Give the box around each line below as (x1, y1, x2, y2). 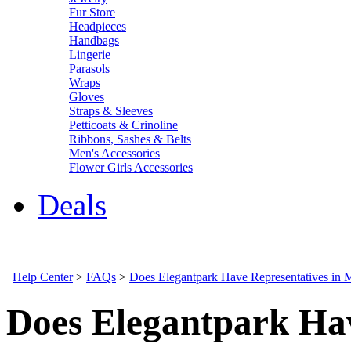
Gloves (69, 90, 104, 103)
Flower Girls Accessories (69, 161, 193, 174)
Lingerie (69, 48, 110, 61)
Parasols (69, 62, 110, 75)
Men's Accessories (69, 147, 160, 160)
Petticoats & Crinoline (69, 118, 178, 132)
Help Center (13, 270, 73, 284)
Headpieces (69, 20, 126, 33)
